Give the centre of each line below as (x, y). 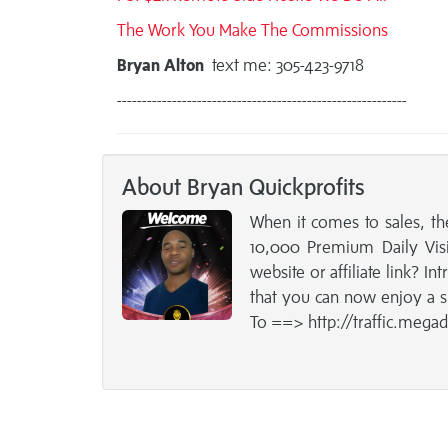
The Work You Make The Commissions (252, 30)
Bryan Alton (162, 65)
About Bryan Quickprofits (243, 187)
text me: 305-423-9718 (286, 65)
